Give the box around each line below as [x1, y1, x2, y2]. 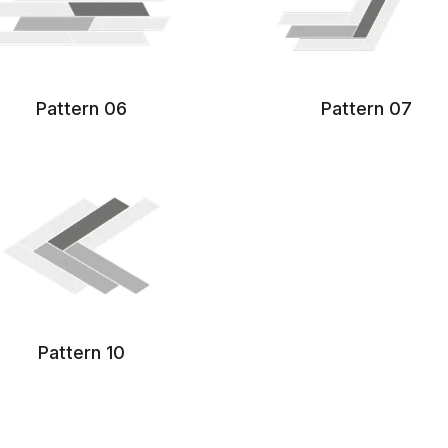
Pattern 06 [36, 97, 127, 119]
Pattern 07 [321, 97, 412, 119]
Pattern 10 [38, 341, 125, 363]
